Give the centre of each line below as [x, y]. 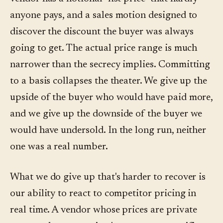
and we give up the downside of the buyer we [106, 114]
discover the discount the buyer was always [102, 32]
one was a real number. [59, 147]
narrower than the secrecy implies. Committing [110, 65]
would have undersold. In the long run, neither [108, 131]
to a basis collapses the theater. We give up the [109, 81]
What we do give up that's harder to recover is [108, 177]
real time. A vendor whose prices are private [104, 210]
